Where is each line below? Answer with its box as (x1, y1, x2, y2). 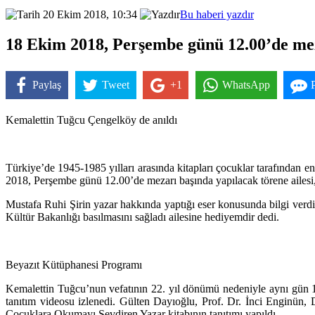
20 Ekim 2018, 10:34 (40, 8, 137, 20)
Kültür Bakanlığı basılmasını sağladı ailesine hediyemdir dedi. (6, 211, 279, 224)
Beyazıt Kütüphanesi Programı (6, 259, 142, 271)
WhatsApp (222, 79, 271, 91)
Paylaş (32, 79, 62, 91)
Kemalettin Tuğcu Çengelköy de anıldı (6, 114, 177, 127)
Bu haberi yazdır (180, 8, 254, 20)
